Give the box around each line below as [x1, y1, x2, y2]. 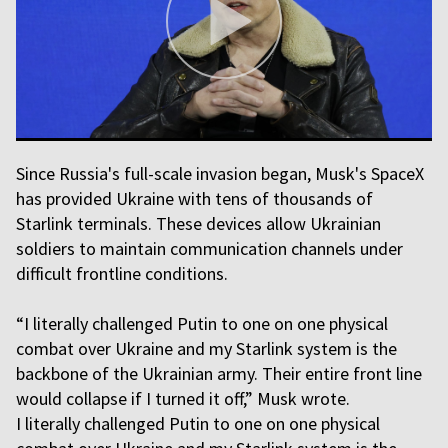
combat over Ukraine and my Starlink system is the [16, 337, 397, 360]
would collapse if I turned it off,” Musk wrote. [16, 387, 350, 410]
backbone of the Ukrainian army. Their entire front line [16, 362, 422, 385]
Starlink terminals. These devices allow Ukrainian [16, 212, 381, 235]
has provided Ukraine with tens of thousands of [16, 187, 373, 210]
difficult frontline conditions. [16, 262, 228, 285]
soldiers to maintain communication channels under [16, 237, 403, 260]
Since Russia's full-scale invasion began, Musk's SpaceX [16, 162, 424, 185]
